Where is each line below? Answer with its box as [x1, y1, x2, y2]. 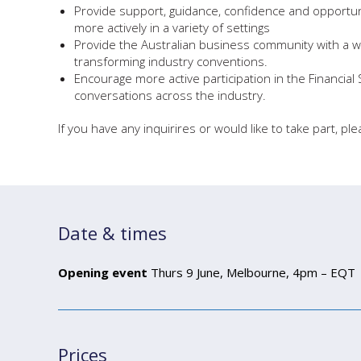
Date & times [58, 221, 167, 245]
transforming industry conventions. [74, 53, 268, 69]
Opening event [58, 264, 151, 280]
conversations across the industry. [74, 87, 266, 103]
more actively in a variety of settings [74, 19, 270, 35]
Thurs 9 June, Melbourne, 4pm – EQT [151, 264, 355, 280]
